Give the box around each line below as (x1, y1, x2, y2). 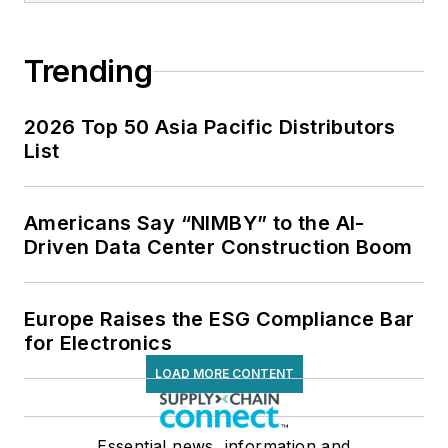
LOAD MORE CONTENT (154, 366, 294, 382)
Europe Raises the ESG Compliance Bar (24, 307, 415, 332)
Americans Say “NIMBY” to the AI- (24, 211, 365, 236)
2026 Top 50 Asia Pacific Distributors (24, 115, 396, 140)
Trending (24, 53, 153, 90)
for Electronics (24, 331, 172, 356)
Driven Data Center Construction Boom (24, 235, 413, 260)
